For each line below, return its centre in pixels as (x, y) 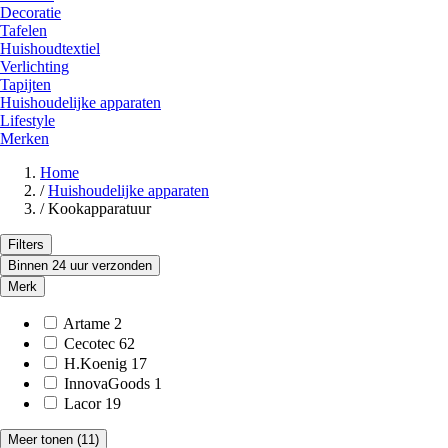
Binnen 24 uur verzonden (80, 265)
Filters (26, 244)
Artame (86, 323)
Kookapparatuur (99, 208)
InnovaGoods (107, 383)
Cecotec (89, 343)
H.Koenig (95, 363)
